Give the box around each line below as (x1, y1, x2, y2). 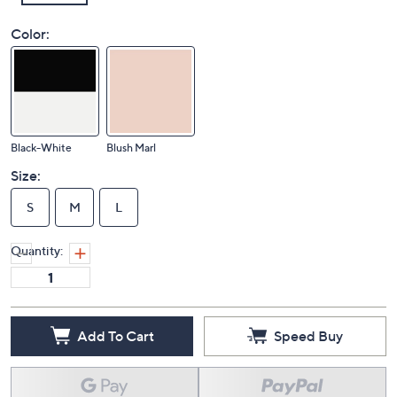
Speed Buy (274, 326, 343, 345)
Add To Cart (76, 326, 154, 345)
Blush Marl (106, 141, 156, 154)
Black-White (11, 141, 72, 154)
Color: (11, 25, 50, 43)
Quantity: (11, 243, 63, 258)
